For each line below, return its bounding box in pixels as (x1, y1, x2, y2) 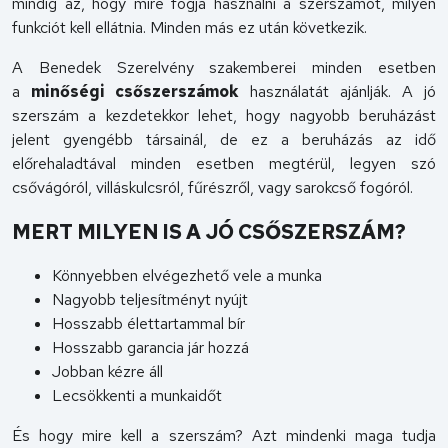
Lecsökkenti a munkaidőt (52, 385, 222, 406)
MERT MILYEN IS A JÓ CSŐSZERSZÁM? (12, 219, 406, 245)
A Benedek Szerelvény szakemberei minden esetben (12, 57, 436, 78)
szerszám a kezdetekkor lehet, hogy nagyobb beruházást (12, 105, 436, 126)
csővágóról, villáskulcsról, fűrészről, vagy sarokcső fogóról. (12, 177, 413, 198)
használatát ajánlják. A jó (239, 81, 436, 102)
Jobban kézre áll (52, 361, 163, 382)
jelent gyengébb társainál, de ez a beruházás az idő (12, 129, 436, 150)
